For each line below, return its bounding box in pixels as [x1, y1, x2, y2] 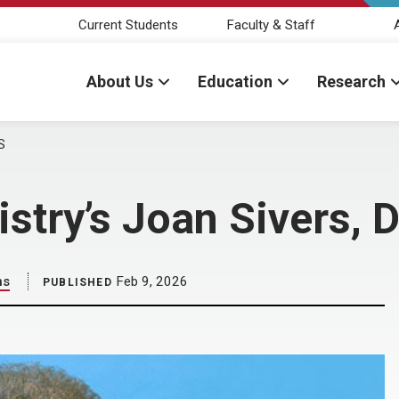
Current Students [78, 16, 178, 33]
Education [198, 72, 273, 91]
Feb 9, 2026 [111, 273, 188, 289]
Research [317, 72, 386, 91]
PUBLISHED [43, 276, 112, 289]
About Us [86, 72, 153, 91]
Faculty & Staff [226, 16, 315, 33]
